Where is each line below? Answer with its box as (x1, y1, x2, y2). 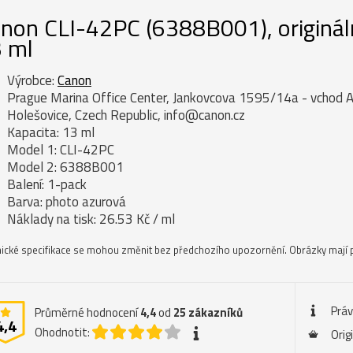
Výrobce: (7, 69, 58, 91)
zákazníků (188, 303, 243, 321)
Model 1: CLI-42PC (7, 139, 114, 160)
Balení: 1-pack (7, 173, 87, 195)
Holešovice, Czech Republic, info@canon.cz (7, 104, 245, 125)
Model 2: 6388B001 (7, 156, 124, 177)
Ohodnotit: (35, 322, 90, 341)
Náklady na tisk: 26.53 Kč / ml (7, 208, 175, 229)
